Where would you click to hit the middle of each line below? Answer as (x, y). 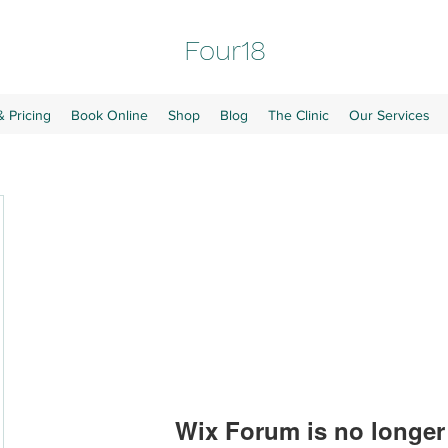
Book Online (109, 115)
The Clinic (298, 115)
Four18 (225, 50)
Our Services (389, 115)
